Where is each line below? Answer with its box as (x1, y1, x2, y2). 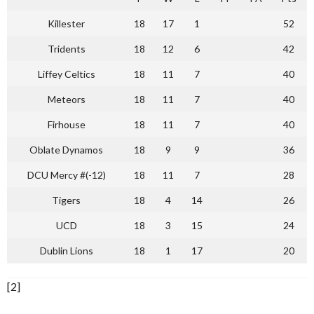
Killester (48, 18, 85, 29)
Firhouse (47, 118, 86, 130)
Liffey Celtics (37, 68, 95, 80)
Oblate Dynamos (29, 144, 103, 156)
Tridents (47, 43, 86, 55)
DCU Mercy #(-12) (27, 169, 106, 181)
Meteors (47, 93, 86, 105)
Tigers (52, 194, 81, 206)
